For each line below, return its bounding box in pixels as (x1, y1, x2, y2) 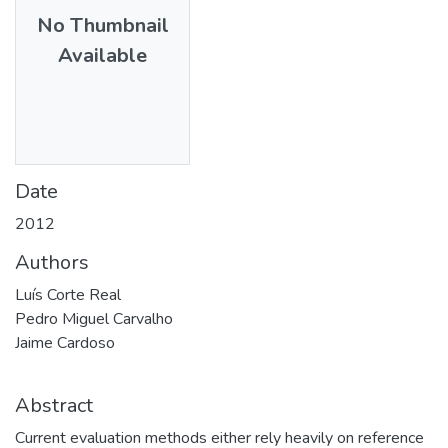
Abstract (15, 391, 93, 419)
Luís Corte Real (15, 283, 121, 306)
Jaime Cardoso (15, 331, 115, 354)
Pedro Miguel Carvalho (15, 307, 173, 330)
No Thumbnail (36, 11, 169, 39)
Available (58, 41, 147, 69)
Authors (15, 248, 89, 276)
